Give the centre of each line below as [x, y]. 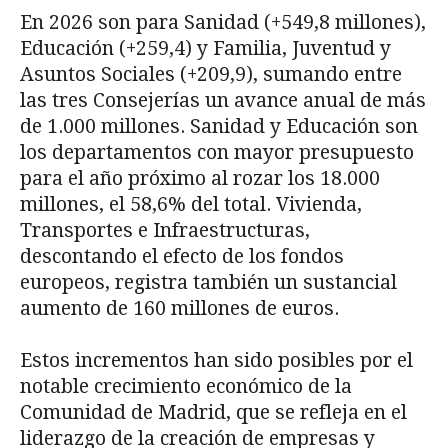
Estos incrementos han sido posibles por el [216, 360]
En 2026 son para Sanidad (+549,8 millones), [223, 22]
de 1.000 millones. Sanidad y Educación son [219, 126]
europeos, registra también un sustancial [208, 282]
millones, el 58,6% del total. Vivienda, [191, 204]
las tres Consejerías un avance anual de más [223, 100]
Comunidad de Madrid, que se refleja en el [213, 412]
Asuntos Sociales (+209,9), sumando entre [211, 74]
